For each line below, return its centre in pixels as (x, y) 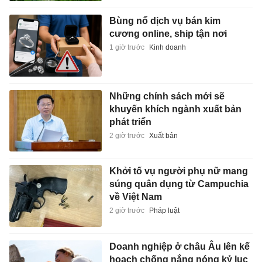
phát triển (130, 122)
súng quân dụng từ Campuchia (179, 184)
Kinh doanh (167, 48)
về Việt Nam (135, 197)
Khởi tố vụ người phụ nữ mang (178, 171)
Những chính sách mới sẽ (167, 96)
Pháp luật (164, 211)
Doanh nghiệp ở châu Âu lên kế (179, 247)
